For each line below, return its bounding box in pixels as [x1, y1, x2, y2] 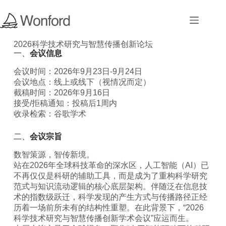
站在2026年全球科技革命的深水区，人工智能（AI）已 [13, 160, 209, 169]
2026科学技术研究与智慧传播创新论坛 [13, 40, 153, 48]
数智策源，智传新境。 [13, 150, 94, 159]
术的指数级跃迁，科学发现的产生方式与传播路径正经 [13, 192, 207, 201]
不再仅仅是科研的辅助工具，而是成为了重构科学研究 [13, 171, 207, 180]
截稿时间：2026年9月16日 [13, 88, 110, 97]
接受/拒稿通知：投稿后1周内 [13, 98, 117, 107]
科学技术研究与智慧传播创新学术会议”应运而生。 [13, 213, 194, 222]
